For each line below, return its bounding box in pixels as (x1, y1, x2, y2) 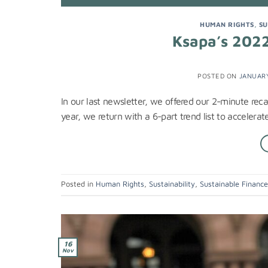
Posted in (61, 179, 96, 188)
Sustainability (149, 179, 195, 188)
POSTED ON (197, 71, 239, 80)
